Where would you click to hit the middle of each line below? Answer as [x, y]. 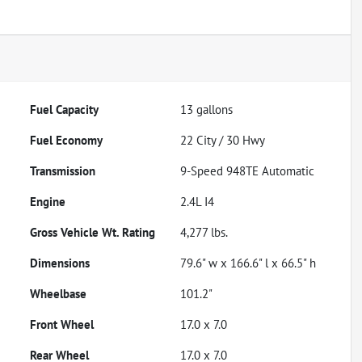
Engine [48, 201]
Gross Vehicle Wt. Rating [93, 232]
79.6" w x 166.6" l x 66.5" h [248, 263]
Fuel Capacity [65, 109]
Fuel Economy [67, 140]
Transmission [63, 170]
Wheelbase [59, 293]
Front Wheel [62, 324]
